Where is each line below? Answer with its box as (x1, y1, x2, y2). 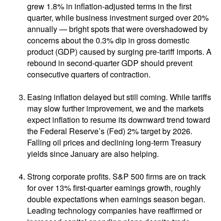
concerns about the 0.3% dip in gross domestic (27, 35, 189, 46)
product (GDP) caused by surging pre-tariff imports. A (27, 46, 212, 58)
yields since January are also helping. (27, 148, 159, 160)
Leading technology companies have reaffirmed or (27, 205, 202, 217)
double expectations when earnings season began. (27, 193, 205, 205)
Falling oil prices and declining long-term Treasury (27, 137, 201, 148)
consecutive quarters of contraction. (27, 69, 150, 80)
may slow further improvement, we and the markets (27, 103, 204, 114)
